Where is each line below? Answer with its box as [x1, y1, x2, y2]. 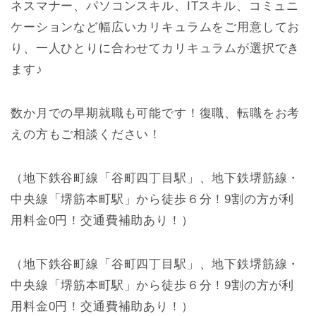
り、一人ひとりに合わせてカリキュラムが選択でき [11, 42, 300, 56]
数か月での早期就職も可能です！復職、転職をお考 [11, 107, 300, 121]
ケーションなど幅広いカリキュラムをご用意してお [11, 20, 300, 35]
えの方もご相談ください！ [11, 128, 162, 142]
